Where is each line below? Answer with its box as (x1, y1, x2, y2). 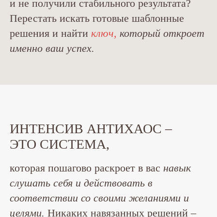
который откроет (117, 27, 204, 39)
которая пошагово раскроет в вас (10, 162, 163, 174)
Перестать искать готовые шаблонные (10, 12, 184, 24)
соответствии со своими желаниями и (10, 192, 189, 204)
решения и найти (10, 27, 91, 39)
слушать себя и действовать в (10, 177, 153, 189)
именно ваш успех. (10, 42, 94, 54)
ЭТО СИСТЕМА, (10, 137, 109, 152)
